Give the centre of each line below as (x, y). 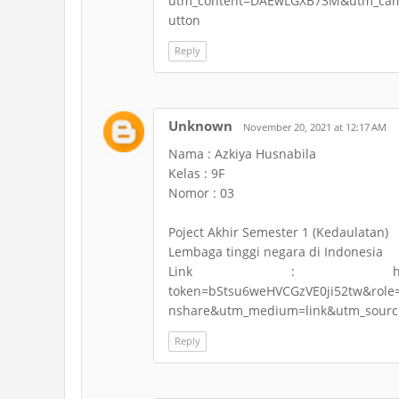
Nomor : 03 (201, 193)
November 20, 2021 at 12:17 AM (315, 127)
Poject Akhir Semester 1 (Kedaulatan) (278, 232)
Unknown (200, 126)
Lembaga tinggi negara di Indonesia (276, 252)
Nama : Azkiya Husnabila (242, 154)
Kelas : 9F (196, 173)
